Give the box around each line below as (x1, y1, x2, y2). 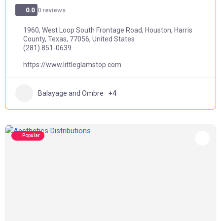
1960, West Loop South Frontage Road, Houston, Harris (23, 26, 192, 34)
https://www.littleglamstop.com (23, 61, 121, 69)
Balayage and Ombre (38, 89, 104, 97)
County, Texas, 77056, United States (23, 35, 135, 43)
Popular (22, 133, 40, 138)
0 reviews (37, 6, 66, 14)
